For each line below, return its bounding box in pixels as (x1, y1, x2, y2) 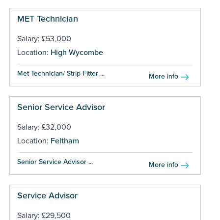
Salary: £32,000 (17, 122, 71, 132)
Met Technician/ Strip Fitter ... (17, 69, 105, 78)
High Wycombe (50, 47, 103, 57)
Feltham (50, 136, 79, 146)
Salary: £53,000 (17, 33, 71, 44)
